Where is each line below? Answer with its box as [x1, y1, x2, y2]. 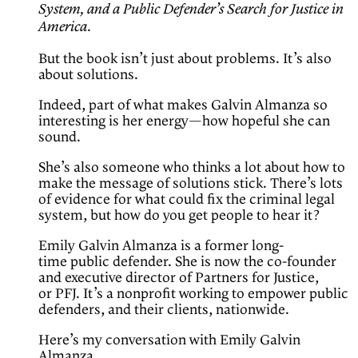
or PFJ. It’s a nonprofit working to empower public [38, 286, 348, 303]
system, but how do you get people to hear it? [38, 208, 320, 225]
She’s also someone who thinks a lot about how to [38, 160, 345, 177]
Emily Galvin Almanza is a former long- [38, 238, 284, 255]
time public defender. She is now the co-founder [38, 254, 336, 271]
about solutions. [38, 67, 138, 84]
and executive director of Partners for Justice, [38, 270, 319, 287]
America [38, 21, 87, 36]
